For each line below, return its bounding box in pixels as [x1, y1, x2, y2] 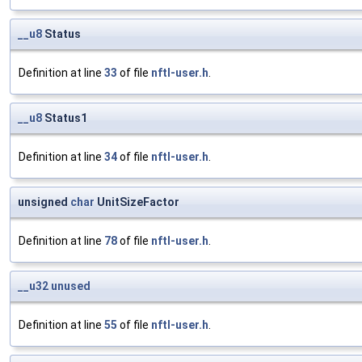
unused [51, 279, 90, 293]
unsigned [18, 195, 70, 208]
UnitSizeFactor [95, 195, 179, 208]
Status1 [42, 111, 87, 124]
